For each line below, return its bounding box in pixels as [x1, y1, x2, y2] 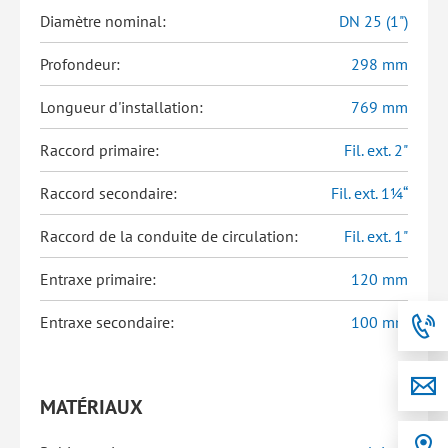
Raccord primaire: [40, 140, 159, 160]
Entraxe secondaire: [40, 312, 174, 332]
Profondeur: [40, 54, 120, 74]
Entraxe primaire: [40, 269, 156, 289]
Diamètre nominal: [40, 11, 166, 31]
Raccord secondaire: [40, 183, 177, 203]
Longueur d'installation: [40, 97, 203, 117]
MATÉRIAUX [40, 394, 143, 420]
